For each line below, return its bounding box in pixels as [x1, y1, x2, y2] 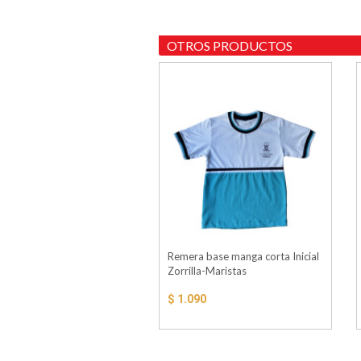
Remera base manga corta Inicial [168, 250, 319, 263]
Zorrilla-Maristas [168, 264, 247, 278]
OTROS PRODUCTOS [167, 38, 293, 54]
